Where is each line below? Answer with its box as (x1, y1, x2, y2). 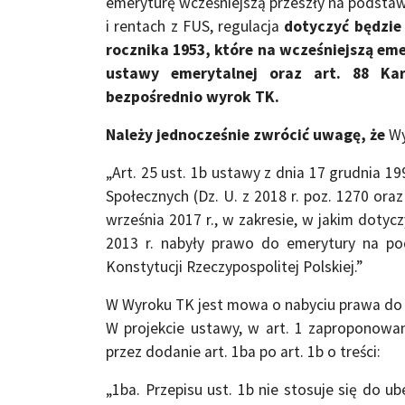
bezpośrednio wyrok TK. (106, 86, 279, 107)
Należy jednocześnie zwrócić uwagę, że (106, 124, 389, 145)
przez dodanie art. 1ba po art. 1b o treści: (106, 341, 381, 362)
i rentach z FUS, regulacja (106, 15, 285, 36)
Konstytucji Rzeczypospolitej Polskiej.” (106, 256, 363, 277)
